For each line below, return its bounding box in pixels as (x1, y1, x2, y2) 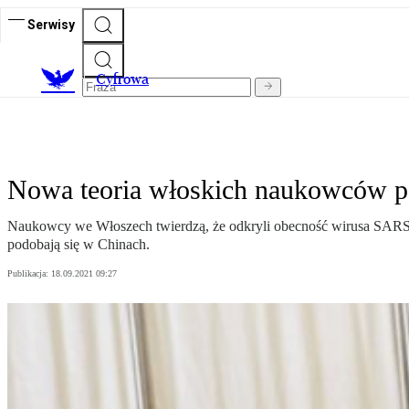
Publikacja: (7, 268, 51, 279)
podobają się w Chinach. (7, 236, 150, 253)
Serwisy (27, 16, 75, 32)
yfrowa (106, 70, 149, 89)
